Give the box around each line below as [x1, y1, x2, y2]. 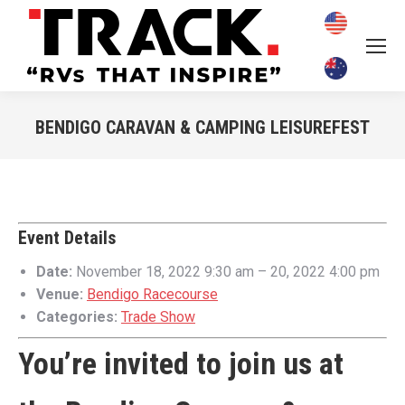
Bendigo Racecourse [87, 286, 218, 303]
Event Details [18, 227, 116, 249]
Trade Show [121, 308, 195, 325]
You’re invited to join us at [18, 345, 344, 381]
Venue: [36, 286, 83, 303]
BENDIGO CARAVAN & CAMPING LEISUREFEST [35, 117, 370, 138]
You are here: [202, 144, 283, 161]
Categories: [36, 308, 118, 325]
